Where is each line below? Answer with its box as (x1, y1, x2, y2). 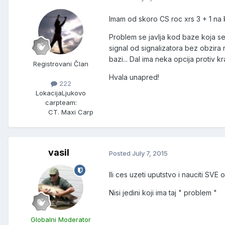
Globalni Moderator (31, 215, 91, 224)
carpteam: (45, 98, 77, 107)
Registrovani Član (33, 60, 88, 68)
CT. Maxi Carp (48, 108, 93, 117)
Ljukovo (62, 89, 86, 97)
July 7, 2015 (132, 149, 168, 157)
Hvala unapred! (109, 73, 159, 82)
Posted (109, 149, 132, 157)
